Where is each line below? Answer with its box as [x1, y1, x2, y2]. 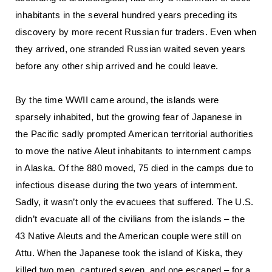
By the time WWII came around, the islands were [15, 95, 219, 105]
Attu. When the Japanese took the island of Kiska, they [15, 248, 243, 258]
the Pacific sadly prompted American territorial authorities [15, 129, 254, 139]
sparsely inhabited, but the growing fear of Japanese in [15, 112, 242, 122]
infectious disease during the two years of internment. [15, 180, 238, 190]
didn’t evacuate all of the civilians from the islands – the [15, 214, 245, 224]
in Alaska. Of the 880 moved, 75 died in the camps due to [15, 163, 253, 173]
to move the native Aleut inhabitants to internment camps [15, 146, 251, 156]
